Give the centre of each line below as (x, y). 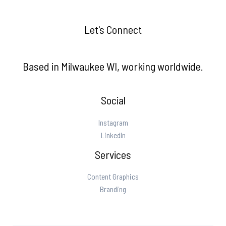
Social (113, 100)
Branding (113, 189)
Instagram (113, 122)
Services (113, 154)
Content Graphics (113, 176)
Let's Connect (113, 30)
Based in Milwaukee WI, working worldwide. (113, 66)
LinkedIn (113, 135)
